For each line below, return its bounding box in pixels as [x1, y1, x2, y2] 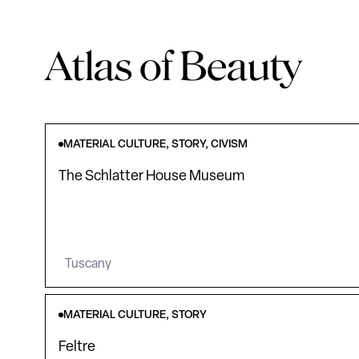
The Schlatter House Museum [58, 169, 244, 184]
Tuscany [65, 258, 111, 272]
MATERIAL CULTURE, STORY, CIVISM [63, 139, 248, 151]
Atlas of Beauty [45, 42, 301, 89]
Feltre [58, 340, 95, 356]
